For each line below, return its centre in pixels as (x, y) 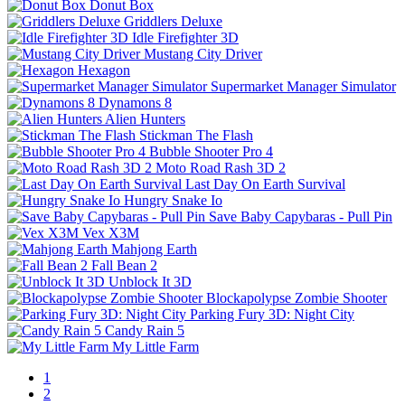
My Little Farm (155, 346)
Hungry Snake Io (173, 200)
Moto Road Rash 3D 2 (221, 167)
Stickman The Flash (196, 135)
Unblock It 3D (150, 281)
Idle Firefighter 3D (185, 37)
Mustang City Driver (203, 53)
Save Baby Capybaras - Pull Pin (301, 216)
